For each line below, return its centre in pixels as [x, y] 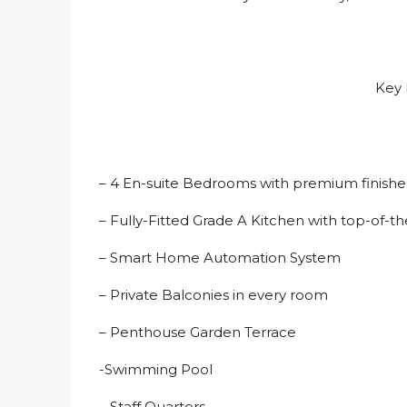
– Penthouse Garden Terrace [198, 332]
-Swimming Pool [156, 369]
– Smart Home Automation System [220, 258]
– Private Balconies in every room [213, 295]
